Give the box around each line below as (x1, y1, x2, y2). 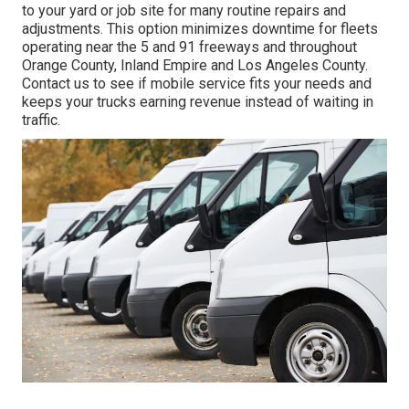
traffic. (22, 110, 60, 129)
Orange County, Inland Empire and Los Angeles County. (22, 56, 368, 74)
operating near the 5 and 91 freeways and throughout (22, 37, 357, 56)
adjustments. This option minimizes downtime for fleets (22, 19, 378, 37)
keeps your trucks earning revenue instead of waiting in (22, 92, 373, 110)
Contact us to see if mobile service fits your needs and (22, 74, 372, 92)
